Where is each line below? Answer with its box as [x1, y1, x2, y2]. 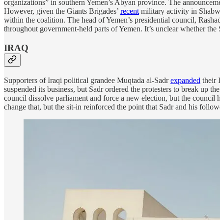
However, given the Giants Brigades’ [4, 7, 120, 16]
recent [120, 7, 139, 16]
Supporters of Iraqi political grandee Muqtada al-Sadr [4, 76, 170, 84]
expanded [170, 76, 200, 84]
